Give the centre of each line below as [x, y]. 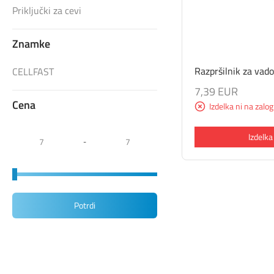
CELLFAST [33, 72]
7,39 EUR [217, 92]
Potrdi [85, 205]
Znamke [31, 44]
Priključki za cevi [47, 10]
